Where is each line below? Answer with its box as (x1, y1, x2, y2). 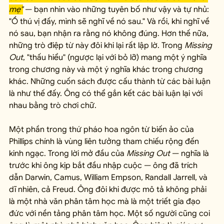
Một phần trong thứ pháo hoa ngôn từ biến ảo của (9, 124, 196, 135)
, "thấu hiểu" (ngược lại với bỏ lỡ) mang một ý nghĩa (23, 52, 209, 63)
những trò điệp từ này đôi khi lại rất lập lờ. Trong (9, 40, 184, 51)
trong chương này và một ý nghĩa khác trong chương (9, 64, 205, 75)
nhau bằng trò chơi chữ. (9, 100, 96, 111)
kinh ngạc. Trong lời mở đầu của (9, 148, 126, 159)
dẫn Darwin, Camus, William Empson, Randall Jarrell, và (9, 172, 209, 183)
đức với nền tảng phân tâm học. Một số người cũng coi (9, 208, 212, 219)
